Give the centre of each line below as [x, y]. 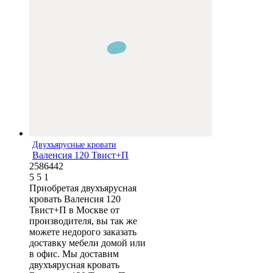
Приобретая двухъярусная [83, 188]
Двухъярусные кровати [74, 145]
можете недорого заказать [83, 232]
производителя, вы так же [83, 221]
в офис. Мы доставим [74, 254]
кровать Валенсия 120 [75, 199]
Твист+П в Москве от [74, 210]
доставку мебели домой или [87, 243]
